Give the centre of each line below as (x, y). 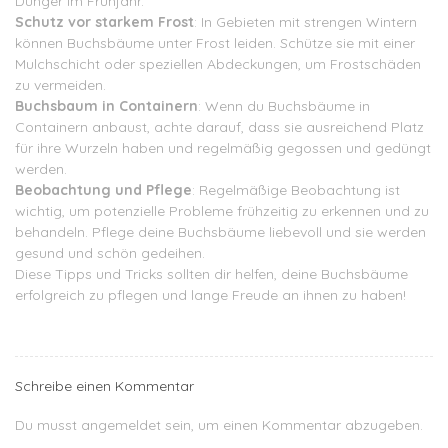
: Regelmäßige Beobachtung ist (296, 189)
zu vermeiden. (60, 84)
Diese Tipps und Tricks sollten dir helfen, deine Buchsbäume (211, 273)
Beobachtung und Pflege (103, 189)
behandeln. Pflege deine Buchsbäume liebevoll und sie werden (220, 231)
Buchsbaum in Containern (106, 105)
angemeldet (121, 424)
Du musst (48, 424)
